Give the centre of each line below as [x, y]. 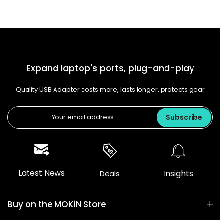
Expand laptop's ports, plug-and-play [110, 68]
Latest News [42, 173]
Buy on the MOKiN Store [57, 204]
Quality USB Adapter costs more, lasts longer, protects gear [110, 89]
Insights [179, 173]
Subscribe [184, 117]
